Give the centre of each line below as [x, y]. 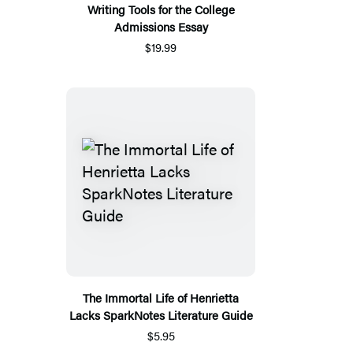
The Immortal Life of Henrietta [161, 298]
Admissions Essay [161, 27]
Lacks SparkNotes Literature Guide [161, 315]
